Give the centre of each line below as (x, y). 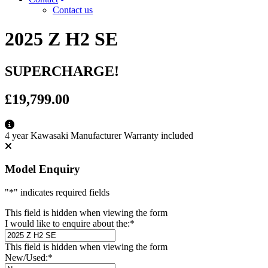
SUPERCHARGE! (62, 71)
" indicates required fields (62, 193)
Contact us (73, 10)
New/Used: (26, 258)
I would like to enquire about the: (67, 224)
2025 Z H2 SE (61, 39)
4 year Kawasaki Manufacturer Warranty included (99, 135)
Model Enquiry (42, 169)
